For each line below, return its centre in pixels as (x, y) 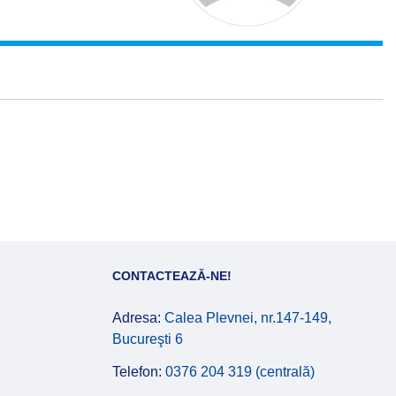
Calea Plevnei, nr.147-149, (248, 318)
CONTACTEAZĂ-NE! (172, 276)
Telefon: (139, 372)
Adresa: (138, 318)
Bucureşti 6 (148, 339)
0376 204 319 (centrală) (240, 372)
